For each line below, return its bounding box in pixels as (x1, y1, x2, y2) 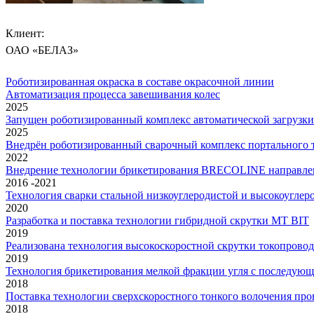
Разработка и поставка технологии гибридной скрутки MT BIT (6, 214, 309, 226)
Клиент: (6, 27, 44, 39)
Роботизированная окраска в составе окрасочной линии (6, 75, 274, 88)
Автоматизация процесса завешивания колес (6, 88, 220, 100)
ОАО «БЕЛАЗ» (6, 43, 78, 56)
